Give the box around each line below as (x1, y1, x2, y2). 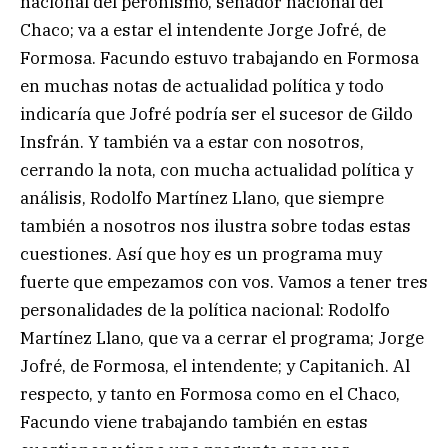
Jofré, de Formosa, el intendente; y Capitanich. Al (20, 355, 410, 378)
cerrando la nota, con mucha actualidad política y (20, 159, 413, 182)
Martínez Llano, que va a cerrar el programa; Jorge (20, 327, 424, 350)
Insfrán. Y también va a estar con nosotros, (20, 131, 364, 154)
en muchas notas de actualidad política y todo (20, 75, 384, 98)
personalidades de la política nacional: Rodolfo (20, 299, 390, 322)
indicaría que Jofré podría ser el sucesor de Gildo (20, 103, 413, 126)
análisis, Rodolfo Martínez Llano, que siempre (20, 187, 384, 210)
